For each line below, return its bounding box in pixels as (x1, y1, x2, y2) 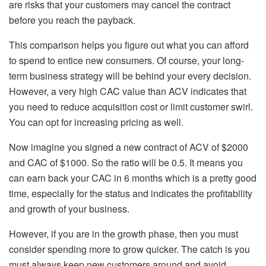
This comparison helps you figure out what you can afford (9, 38, 249, 52)
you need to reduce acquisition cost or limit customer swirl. (9, 100, 253, 114)
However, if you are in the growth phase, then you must (9, 227, 238, 241)
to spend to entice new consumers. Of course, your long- (9, 53, 244, 68)
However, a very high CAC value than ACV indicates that (9, 84, 246, 99)
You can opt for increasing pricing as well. (9, 115, 183, 129)
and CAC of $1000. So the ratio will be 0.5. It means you (9, 156, 243, 170)
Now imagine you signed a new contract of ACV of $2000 (9, 140, 248, 154)
